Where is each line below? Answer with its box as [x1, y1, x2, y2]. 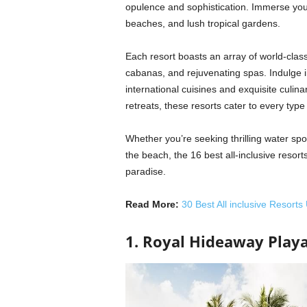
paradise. [125, 166, 166, 177]
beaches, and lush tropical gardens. [125, 18, 283, 29]
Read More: [125, 199, 179, 210]
